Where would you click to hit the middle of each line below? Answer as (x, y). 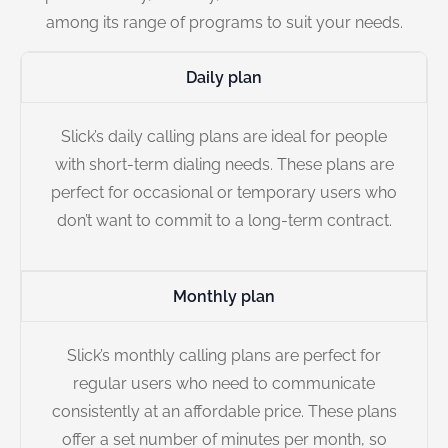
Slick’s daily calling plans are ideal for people (224, 137)
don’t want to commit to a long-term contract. (224, 221)
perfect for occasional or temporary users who (224, 193)
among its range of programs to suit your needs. (224, 22)
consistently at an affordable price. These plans (224, 411)
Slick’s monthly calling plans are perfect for (224, 355)
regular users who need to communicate (224, 383)
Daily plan (224, 78)
